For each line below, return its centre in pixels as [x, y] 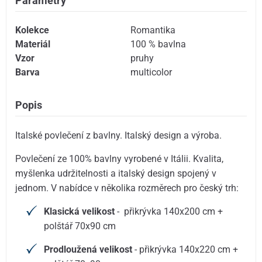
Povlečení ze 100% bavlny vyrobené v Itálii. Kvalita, [120, 159]
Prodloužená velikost [88, 250]
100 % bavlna [158, 44]
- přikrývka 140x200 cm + [169, 212]
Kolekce [32, 30]
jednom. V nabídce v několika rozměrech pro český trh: [127, 188]
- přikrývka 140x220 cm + [185, 250]
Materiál [33, 44]
